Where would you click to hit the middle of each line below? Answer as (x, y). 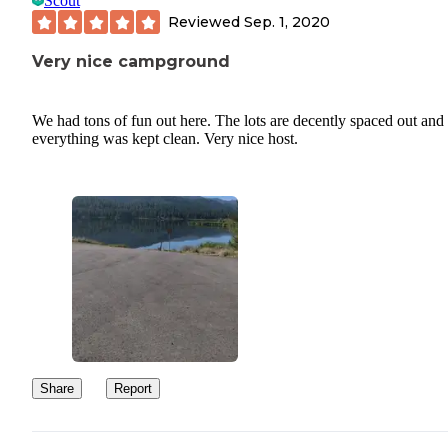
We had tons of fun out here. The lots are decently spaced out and (238, 120)
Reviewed (206, 21)
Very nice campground (131, 62)
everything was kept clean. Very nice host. (165, 138)
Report (133, 388)
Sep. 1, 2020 (287, 21)
